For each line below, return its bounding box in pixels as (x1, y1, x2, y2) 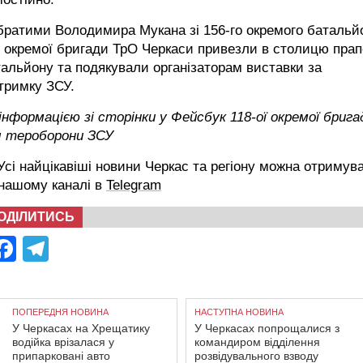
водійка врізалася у (12, 335, 114, 348)
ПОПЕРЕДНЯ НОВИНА (12, 307, 109, 317)
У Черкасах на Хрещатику (12, 322, 150, 335)
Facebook (16, 234, 131, 263)
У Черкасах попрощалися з (194, 322, 340, 335)
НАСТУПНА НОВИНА (194, 307, 284, 317)
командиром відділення (194, 335, 320, 348)
